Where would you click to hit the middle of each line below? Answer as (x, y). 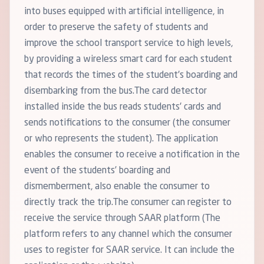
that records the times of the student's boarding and (131, 76)
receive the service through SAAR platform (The (122, 219)
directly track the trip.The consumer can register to (128, 203)
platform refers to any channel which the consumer (128, 235)
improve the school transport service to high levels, (128, 44)
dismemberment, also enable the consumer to (117, 187)
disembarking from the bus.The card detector (115, 92)
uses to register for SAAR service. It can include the (129, 251)
